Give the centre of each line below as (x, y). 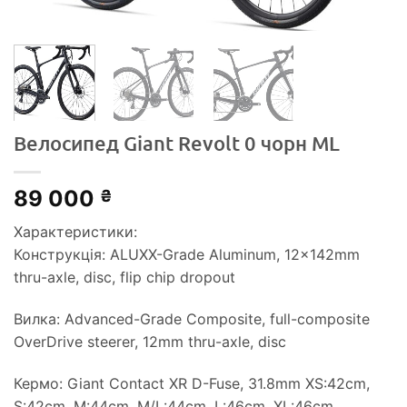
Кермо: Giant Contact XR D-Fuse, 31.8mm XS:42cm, (192, 384)
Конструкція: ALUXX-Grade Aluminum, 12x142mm (187, 255)
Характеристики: (75, 232)
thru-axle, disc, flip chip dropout (124, 278)
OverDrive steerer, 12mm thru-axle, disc (150, 342)
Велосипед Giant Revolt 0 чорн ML (177, 144)
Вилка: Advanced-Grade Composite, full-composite (192, 319)
